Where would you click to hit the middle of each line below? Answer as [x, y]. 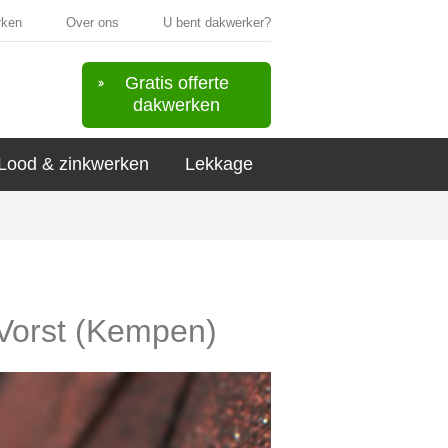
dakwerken [176, 105]
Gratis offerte [176, 83]
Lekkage [219, 164]
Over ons [92, 22]
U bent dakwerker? [217, 22]
